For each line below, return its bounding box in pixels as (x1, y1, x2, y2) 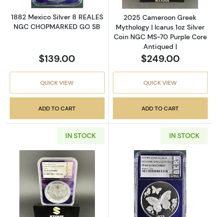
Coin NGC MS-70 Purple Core (113, 32, 207, 41)
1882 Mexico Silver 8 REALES (11, 12, 103, 21)
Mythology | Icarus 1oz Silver (116, 22, 205, 31)
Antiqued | (143, 42, 177, 51)
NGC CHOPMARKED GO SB (14, 22, 101, 31)
